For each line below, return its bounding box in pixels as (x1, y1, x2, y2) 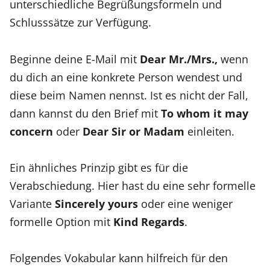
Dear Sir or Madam (83, 123, 184, 139)
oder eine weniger (138, 195, 233, 211)
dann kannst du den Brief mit (10, 105, 161, 121)
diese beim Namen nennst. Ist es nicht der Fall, (10, 87, 248, 102)
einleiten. (184, 123, 234, 139)
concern (10, 123, 53, 139)
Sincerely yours (55, 195, 138, 211)
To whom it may (161, 105, 248, 121)
